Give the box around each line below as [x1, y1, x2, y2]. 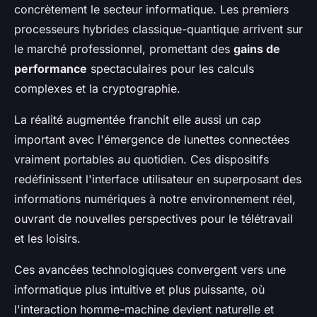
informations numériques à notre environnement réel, [14, 191, 296, 206]
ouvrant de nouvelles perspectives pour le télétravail [14, 211, 293, 226]
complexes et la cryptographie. [14, 81, 180, 96]
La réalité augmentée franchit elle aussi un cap [14, 112, 261, 127]
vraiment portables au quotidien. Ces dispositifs [14, 151, 269, 166]
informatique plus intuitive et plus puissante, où [14, 282, 265, 296]
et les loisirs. [14, 231, 81, 246]
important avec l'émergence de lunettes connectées [14, 132, 289, 146]
